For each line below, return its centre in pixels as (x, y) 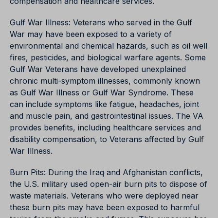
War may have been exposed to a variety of (91, 34)
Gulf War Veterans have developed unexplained (98, 69)
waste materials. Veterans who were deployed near (104, 196)
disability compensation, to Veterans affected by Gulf (107, 139)
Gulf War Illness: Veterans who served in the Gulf (101, 23)
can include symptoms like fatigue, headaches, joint (104, 104)
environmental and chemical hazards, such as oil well (109, 46)
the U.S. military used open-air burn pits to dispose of (109, 184)
